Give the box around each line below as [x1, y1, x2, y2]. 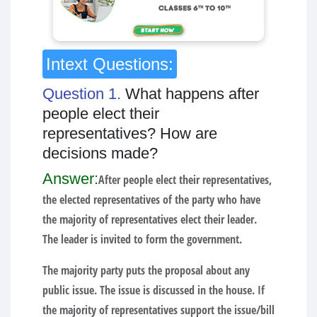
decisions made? [42, 144, 158, 162]
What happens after [125, 84, 259, 103]
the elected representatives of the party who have [42, 191, 260, 207]
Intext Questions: [46, 54, 173, 74]
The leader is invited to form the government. [42, 231, 242, 247]
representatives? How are [42, 124, 217, 142]
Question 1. [42, 84, 125, 103]
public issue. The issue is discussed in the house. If [42, 282, 265, 298]
